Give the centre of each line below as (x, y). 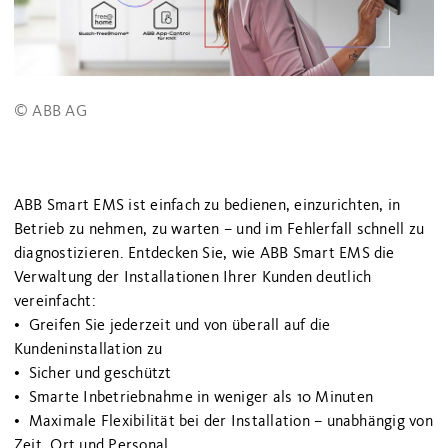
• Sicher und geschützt (93, 373)
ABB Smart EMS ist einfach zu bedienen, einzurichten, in (207, 205)
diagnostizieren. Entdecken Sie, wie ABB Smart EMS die (204, 253)
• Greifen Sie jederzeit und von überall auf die (172, 325)
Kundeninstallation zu (88, 349)
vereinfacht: (55, 301)
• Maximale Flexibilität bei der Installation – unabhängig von (223, 421)
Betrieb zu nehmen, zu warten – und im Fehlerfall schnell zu (219, 229)
